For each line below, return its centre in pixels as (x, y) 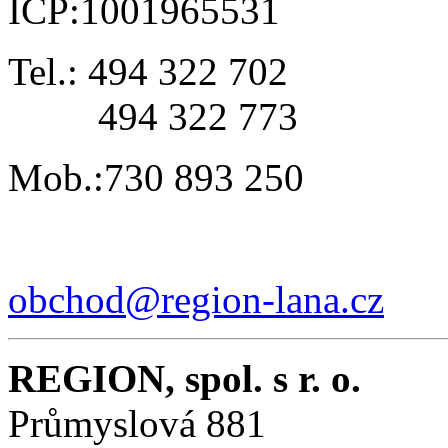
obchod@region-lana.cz (196, 299)
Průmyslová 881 (137, 423)
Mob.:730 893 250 (161, 177)
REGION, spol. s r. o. (184, 378)
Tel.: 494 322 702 (153, 71)
